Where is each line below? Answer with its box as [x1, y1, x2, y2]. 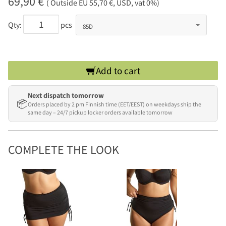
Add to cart [95, 65, 140, 77]
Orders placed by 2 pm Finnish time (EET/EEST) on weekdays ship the [28, 100, 201, 108]
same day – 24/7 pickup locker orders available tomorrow [28, 108, 173, 117]
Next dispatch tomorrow [28, 91, 104, 100]
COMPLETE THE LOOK [8, 142, 119, 158]
